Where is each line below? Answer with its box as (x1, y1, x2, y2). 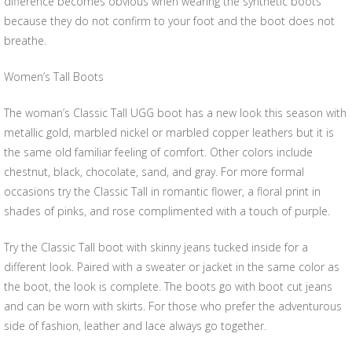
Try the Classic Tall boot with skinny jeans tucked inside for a (4, 240, 308, 255)
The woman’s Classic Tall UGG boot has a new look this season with (4, 105, 346, 120)
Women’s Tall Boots (4, 69, 104, 84)
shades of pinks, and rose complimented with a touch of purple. (4, 203, 330, 218)
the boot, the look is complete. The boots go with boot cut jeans (4, 279, 332, 294)
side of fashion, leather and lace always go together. (4, 318, 266, 333)
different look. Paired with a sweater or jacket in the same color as (4, 259, 339, 274)
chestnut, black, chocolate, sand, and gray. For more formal (4, 164, 304, 179)
